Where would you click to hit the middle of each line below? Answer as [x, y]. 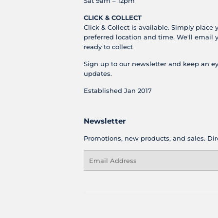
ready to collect [108, 47]
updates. [98, 74]
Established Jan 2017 [118, 91]
